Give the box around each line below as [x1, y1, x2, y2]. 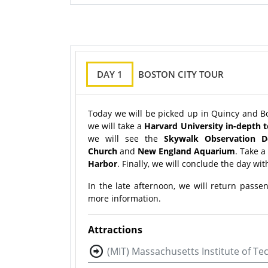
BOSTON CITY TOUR [138, 68, 224, 81]
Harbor [88, 158, 117, 170]
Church [88, 145, 117, 157]
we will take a [88, 120, 145, 132]
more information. [88, 193, 161, 205]
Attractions [88, 223, 142, 237]
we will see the [88, 133, 165, 145]
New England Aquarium [138, 145, 235, 157]
